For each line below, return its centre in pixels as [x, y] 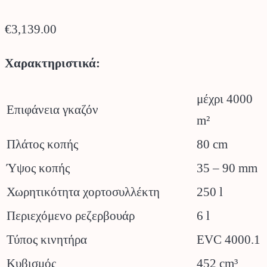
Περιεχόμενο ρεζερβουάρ [71, 215]
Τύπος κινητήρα [47, 239]
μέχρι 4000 [225, 99]
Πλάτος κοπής [42, 144]
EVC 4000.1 [229, 239]
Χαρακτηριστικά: [52, 63]
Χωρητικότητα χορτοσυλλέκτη [83, 192]
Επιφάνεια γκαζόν [52, 109]
